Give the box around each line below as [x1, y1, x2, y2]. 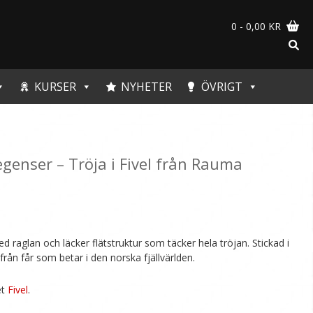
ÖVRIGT [201, 79, 242, 95]
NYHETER [121, 79, 172, 95]
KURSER [34, 79, 76, 95]
